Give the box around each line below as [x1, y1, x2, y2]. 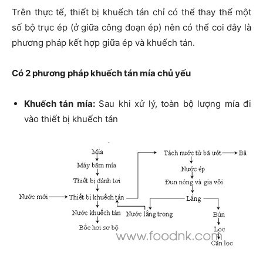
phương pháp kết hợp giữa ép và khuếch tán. [12, 37, 195, 49]
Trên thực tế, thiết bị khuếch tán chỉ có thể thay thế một [12, 6, 251, 18]
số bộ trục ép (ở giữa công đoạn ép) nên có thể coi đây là [12, 22, 251, 33]
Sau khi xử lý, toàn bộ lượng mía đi [95, 98, 252, 110]
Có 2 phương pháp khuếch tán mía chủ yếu [12, 68, 191, 79]
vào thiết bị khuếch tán [24, 113, 118, 125]
